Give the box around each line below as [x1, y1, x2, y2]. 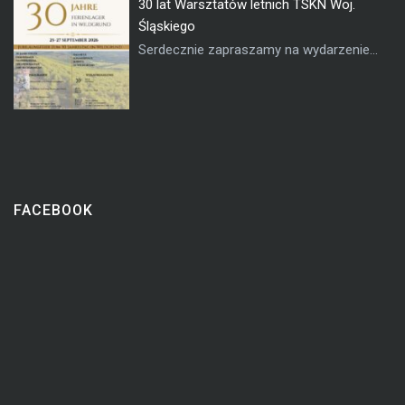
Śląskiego [137, 18, 195, 35]
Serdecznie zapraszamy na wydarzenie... [137, 42, 378, 59]
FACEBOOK [14, 202, 93, 220]
